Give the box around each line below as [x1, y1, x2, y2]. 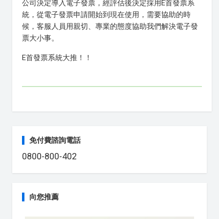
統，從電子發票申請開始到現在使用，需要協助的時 [22, 10, 191, 19]
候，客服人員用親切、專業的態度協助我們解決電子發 [22, 22, 198, 31]
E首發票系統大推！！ [22, 53, 92, 62]
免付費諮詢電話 [29, 136, 81, 145]
